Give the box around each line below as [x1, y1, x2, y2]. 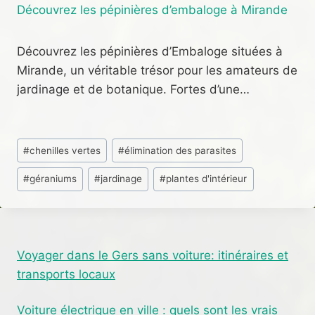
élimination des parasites [124, 144, 237, 156]
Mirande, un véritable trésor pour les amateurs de [17, 63, 297, 78]
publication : [16, 192, 85, 207]
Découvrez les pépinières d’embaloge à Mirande [17, 3, 288, 18]
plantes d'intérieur [166, 173, 247, 185]
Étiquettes [16, 135, 73, 150]
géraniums [30, 173, 77, 185]
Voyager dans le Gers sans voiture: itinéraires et [17, 247, 288, 262]
